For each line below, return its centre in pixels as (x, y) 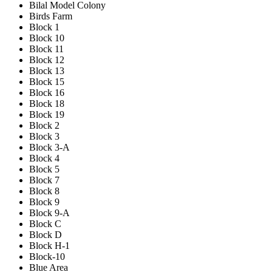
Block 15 (47, 81)
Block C (45, 223)
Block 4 (44, 158)
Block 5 (44, 169)
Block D (46, 234)
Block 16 (47, 92)
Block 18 (47, 103)
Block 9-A (49, 212)
